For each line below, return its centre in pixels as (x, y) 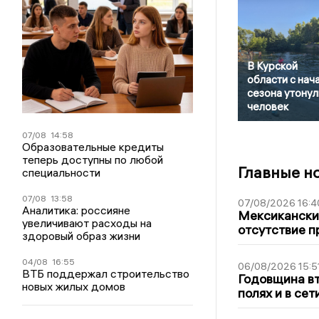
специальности (62, 172)
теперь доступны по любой (93, 159)
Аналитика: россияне (77, 210)
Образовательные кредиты (93, 147)
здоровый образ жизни (82, 236)
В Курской (272, 66)
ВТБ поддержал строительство (106, 273)
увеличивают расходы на (87, 223)
